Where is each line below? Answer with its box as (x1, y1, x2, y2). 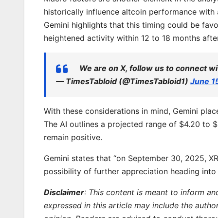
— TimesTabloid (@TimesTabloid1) (56, 76, 190, 86)
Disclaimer (44, 187, 84, 197)
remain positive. (44, 132, 102, 142)
